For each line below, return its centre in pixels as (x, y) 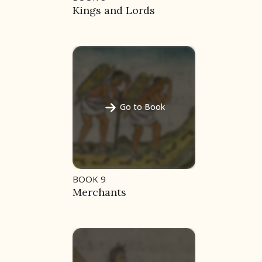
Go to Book (142, 107)
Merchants (99, 192)
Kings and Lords (114, 11)
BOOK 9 (89, 179)
